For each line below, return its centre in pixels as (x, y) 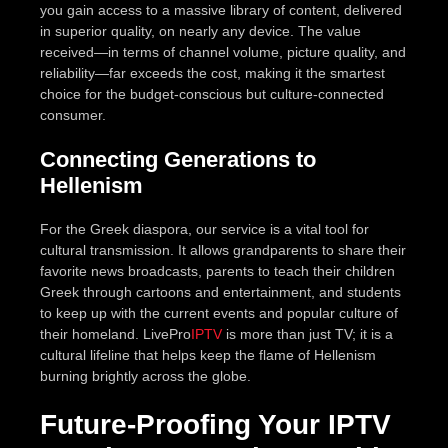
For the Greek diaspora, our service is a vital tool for (204, 228)
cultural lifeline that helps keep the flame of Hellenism (208, 354)
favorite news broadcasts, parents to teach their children (217, 270)
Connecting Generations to (178, 159)
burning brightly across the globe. (145, 375)
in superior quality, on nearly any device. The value (200, 30)
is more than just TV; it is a (307, 333)
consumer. (73, 114)
